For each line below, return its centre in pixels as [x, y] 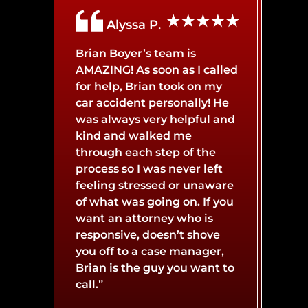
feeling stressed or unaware [155, 185]
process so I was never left [150, 168]
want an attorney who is [145, 218]
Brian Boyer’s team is [136, 53]
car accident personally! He [153, 102]
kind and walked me [134, 135]
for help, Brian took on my [149, 86]
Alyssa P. [134, 24]
